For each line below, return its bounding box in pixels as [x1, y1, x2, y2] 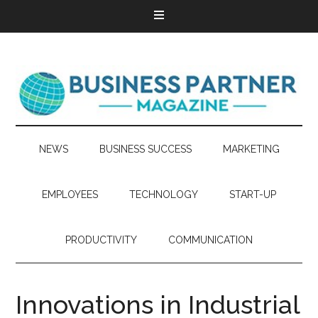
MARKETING [222, 143, 280, 155]
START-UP [229, 189, 276, 200]
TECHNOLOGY [129, 189, 198, 200]
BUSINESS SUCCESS [99, 143, 192, 155]
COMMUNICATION [168, 234, 253, 246]
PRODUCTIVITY [65, 234, 137, 246]
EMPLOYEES [42, 189, 98, 200]
